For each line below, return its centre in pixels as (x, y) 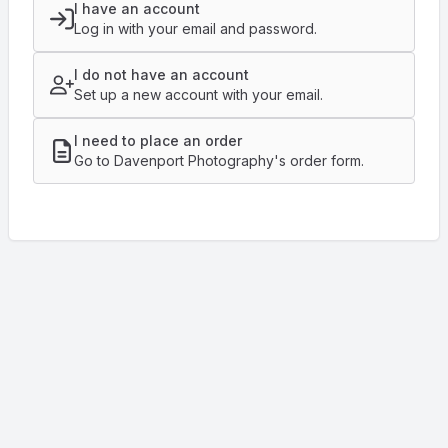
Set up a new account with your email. (198, 94)
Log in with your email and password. (195, 28)
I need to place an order (158, 140)
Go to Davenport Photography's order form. (219, 160)
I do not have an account (161, 74)
